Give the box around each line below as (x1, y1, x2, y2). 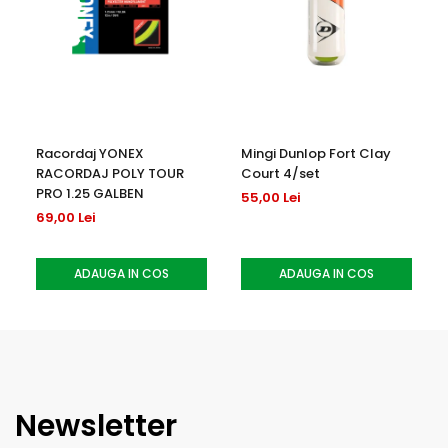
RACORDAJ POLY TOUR (36, 163, 184, 183)
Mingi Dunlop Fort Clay (241, 143, 391, 163)
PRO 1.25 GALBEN (36, 183, 144, 203)
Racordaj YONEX (36, 143, 144, 163)
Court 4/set (241, 163, 320, 183)
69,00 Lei (36, 207, 96, 227)
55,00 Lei (241, 187, 301, 207)
